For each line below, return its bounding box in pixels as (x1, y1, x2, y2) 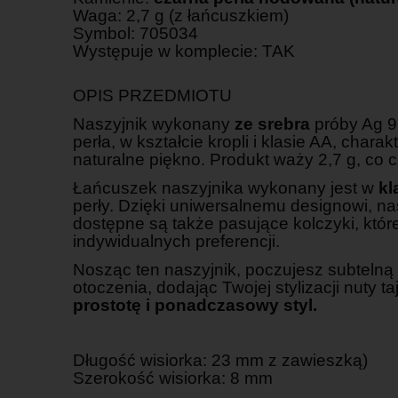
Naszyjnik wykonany (73, 114, 235, 133)
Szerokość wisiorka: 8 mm (73, 368, 273, 387)
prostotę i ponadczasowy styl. (73, 295, 317, 314)
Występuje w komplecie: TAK (73, 41, 295, 60)
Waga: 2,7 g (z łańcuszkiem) (73, 5, 289, 25)
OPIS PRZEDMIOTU (73, 85, 232, 105)
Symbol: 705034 (73, 23, 198, 43)
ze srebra (235, 114, 310, 133)
